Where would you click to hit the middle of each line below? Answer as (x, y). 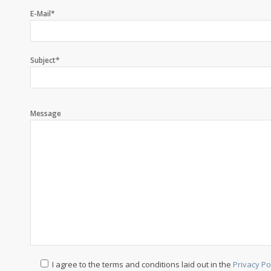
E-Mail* (43, 14)
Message (46, 114)
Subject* (45, 60)
